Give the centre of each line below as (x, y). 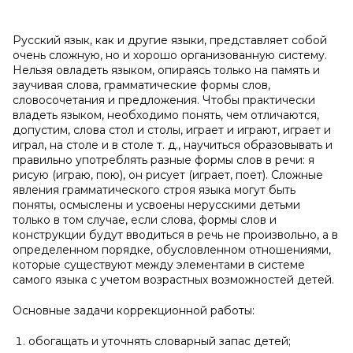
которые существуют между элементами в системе (159, 265)
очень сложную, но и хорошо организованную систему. (170, 55)
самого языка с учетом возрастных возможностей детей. (173, 280)
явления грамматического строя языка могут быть (154, 190)
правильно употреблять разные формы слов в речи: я (163, 160)
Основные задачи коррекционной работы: (134, 310)
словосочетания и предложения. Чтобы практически (164, 100)
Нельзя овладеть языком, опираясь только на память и (166, 70)
